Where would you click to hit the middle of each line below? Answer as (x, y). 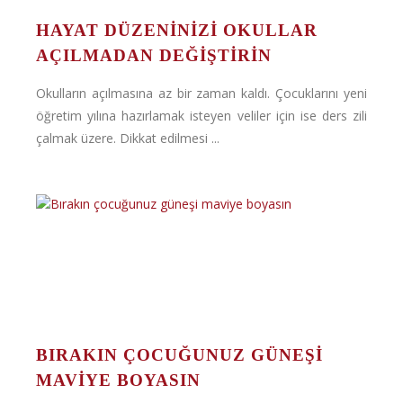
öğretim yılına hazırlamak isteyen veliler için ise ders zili (201, 116)
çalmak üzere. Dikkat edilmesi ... (128, 138)
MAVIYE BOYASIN (118, 380)
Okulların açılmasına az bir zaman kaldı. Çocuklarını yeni (201, 93)
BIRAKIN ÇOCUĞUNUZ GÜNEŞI (179, 355)
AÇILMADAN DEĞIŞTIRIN (154, 55)
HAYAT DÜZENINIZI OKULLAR (177, 30)
